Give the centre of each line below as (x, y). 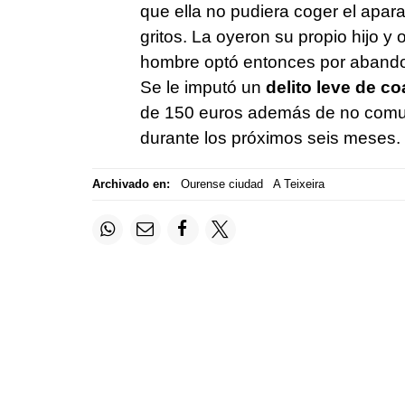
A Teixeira (299, 184)
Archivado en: (131, 184)
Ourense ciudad (221, 184)
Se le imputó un (202, 87)
